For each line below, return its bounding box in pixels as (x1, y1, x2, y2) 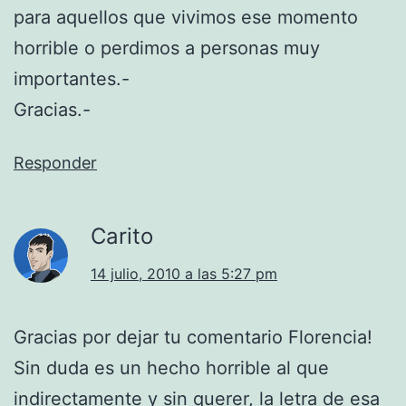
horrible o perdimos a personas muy (14, 36, 320, 59)
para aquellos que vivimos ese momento (14, 5, 358, 28)
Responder (14, 152, 97, 172)
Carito (91, 222, 153, 249)
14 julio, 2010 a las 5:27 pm (91, 264, 277, 283)
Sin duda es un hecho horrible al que (14, 356, 329, 379)
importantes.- (14, 67, 130, 90)
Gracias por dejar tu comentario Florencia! (14, 325, 372, 348)
